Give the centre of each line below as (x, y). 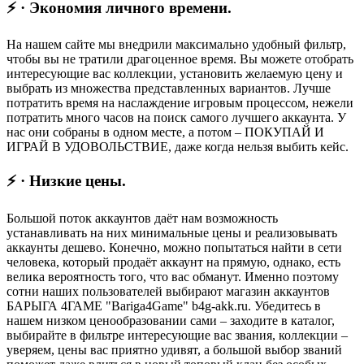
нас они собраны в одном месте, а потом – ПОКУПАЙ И (165, 132)
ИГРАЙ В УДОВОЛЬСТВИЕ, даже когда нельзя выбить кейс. (178, 147)
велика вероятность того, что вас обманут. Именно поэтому (173, 276)
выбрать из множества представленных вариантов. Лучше (169, 89)
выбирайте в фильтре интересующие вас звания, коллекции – (177, 335)
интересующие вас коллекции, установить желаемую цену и (175, 74)
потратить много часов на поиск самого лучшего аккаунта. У (176, 118)
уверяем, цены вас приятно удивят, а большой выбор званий (174, 349)
